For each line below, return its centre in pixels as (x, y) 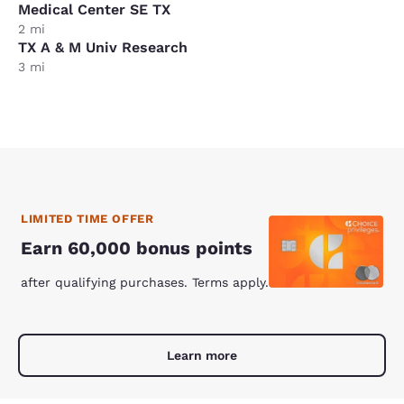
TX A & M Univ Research (103, 47)
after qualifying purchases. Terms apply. (145, 282)
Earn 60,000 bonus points (137, 248)
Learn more (202, 355)
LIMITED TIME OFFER (87, 218)
